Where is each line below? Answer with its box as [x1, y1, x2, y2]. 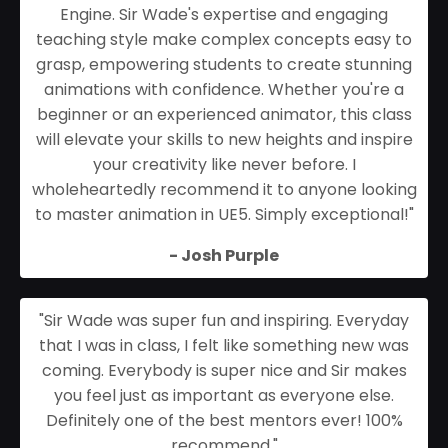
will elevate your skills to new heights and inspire [35, 128, 413, 152]
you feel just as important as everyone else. [54, 384, 394, 408]
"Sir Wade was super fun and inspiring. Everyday [39, 309, 409, 333]
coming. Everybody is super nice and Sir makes [41, 359, 407, 383]
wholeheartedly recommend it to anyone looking [31, 178, 417, 202]
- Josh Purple [169, 244, 279, 268]
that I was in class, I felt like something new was [39, 334, 409, 358]
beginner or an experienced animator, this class [36, 103, 412, 127]
